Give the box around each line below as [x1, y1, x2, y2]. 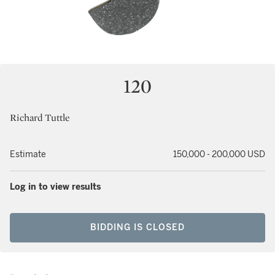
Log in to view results [10, 182, 101, 192]
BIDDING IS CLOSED [90, 222, 185, 233]
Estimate [10, 149, 46, 160]
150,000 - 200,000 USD [173, 149, 265, 160]
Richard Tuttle [10, 111, 70, 124]
